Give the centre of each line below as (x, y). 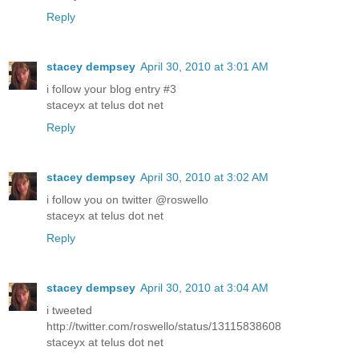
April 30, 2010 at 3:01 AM (204, 67)
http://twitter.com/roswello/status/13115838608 (164, 326)
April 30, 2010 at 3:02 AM (204, 177)
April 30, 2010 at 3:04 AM (204, 287)
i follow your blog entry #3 (111, 89)
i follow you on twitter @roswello (127, 199)
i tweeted (69, 310)
